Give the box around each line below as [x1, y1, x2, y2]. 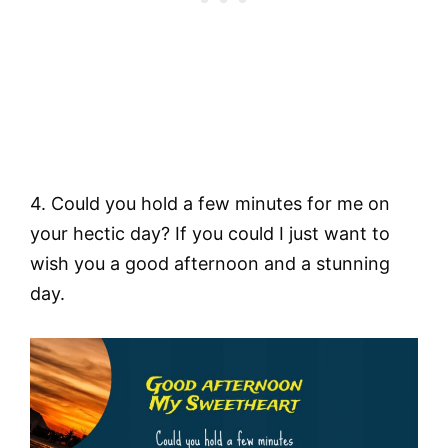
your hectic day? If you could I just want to [30, 223, 390, 245]
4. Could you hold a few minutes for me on [30, 193, 390, 215]
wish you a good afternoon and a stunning [30, 253, 390, 275]
